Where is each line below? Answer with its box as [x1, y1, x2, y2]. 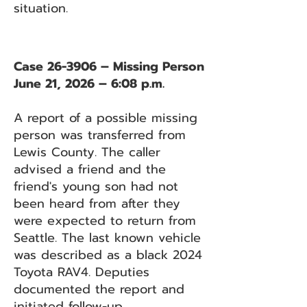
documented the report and [14, 280, 184, 299]
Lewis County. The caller [14, 143, 160, 162]
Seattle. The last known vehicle [14, 228, 201, 247]
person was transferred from [14, 125, 186, 145]
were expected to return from [14, 211, 196, 230]
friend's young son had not [14, 177, 178, 196]
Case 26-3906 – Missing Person [14, 57, 204, 76]
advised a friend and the [14, 160, 166, 179]
